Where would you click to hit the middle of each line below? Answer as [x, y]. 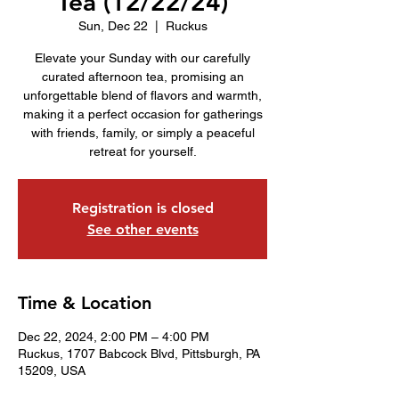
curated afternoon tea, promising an [142, 77]
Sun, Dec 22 [113, 26]
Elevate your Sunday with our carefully [142, 58]
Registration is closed [142, 208]
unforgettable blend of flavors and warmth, [142, 95]
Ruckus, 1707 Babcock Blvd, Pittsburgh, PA [139, 354]
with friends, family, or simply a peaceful [142, 133]
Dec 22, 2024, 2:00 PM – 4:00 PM [114, 337]
